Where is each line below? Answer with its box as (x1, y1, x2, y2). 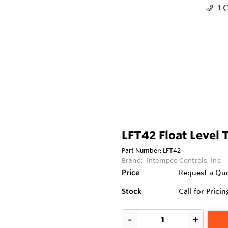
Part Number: (122, 146, 163, 155)
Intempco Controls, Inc (146, 156, 221, 165)
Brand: (122, 156, 145, 165)
